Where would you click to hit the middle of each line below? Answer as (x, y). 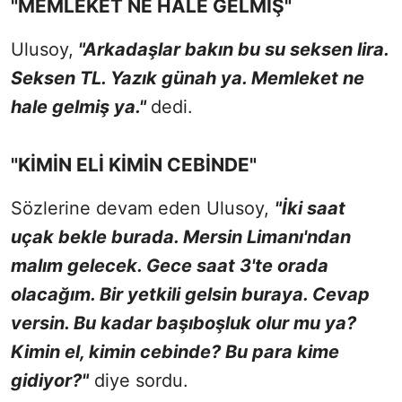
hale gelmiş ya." (81, 106)
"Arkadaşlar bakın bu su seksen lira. (231, 49)
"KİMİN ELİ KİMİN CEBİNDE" (134, 164)
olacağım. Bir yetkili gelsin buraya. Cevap (190, 294)
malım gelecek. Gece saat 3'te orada (170, 265)
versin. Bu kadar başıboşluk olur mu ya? (184, 323)
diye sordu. (139, 380)
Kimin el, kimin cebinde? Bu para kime (175, 351)
